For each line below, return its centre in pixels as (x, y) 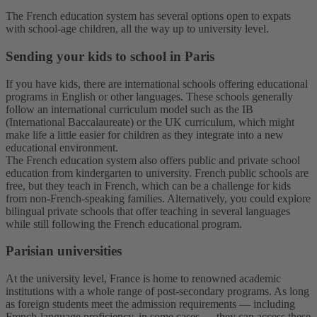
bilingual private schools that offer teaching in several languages (148, 211)
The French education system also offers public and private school (153, 160)
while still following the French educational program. (124, 224)
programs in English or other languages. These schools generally (149, 96)
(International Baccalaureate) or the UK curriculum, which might (150, 122)
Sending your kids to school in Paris (110, 56)
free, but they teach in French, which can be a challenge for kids (148, 185)
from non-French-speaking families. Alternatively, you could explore (158, 198)
